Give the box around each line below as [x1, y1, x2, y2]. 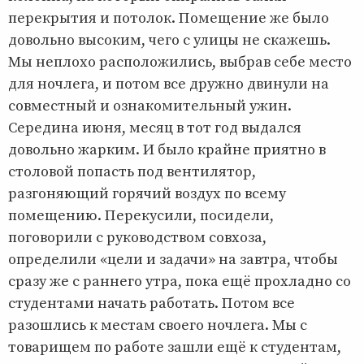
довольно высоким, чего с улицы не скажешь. [8, 30, 331, 50]
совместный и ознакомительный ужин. [8, 96, 292, 115]
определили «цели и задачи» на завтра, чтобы [8, 249, 338, 269]
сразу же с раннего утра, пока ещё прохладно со [8, 271, 351, 291]
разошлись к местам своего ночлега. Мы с [8, 315, 307, 335]
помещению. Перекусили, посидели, [8, 206, 274, 225]
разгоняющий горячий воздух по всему [8, 184, 286, 203]
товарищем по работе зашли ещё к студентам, [8, 337, 341, 357]
